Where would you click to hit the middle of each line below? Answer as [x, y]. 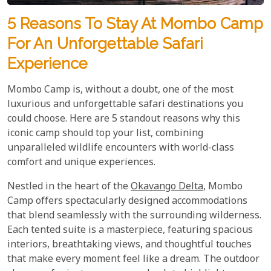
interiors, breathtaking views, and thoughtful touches [129, 245]
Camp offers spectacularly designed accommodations [127, 201]
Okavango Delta [167, 187]
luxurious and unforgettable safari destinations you [125, 105]
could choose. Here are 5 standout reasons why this [124, 119]
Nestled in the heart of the [69, 187]
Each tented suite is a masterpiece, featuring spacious [130, 230]
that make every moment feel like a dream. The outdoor [133, 260]
